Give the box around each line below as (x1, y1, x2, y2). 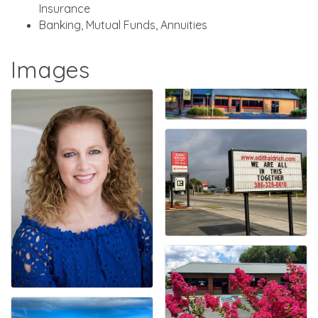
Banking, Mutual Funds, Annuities (39, 18, 207, 33)
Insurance (39, 1, 90, 16)
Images (11, 55, 89, 84)
